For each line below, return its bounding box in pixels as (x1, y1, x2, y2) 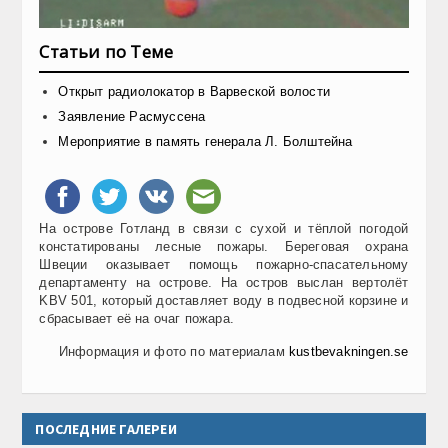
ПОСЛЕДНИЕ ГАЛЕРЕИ (35, 419, 177, 438)
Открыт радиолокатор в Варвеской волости (58, 83, 331, 99)
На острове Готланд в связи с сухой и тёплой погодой (39, 220, 409, 236)
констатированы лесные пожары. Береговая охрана (39, 238, 409, 254)
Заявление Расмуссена (58, 108, 206, 124)
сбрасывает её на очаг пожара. (39, 310, 235, 326)
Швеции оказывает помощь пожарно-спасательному (39, 256, 409, 272)
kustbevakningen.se (289, 343, 409, 359)
